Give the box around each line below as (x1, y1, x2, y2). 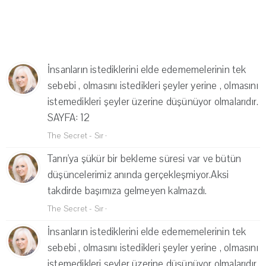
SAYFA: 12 (47, 111, 90, 125)
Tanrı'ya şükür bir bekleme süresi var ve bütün (47, 152, 242, 166)
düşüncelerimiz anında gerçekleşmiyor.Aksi (47, 168, 229, 182)
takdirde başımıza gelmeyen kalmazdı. (47, 184, 207, 198)
